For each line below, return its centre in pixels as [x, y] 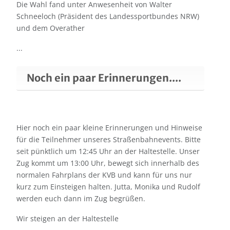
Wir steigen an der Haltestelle [68, 219]
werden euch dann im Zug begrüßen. [81, 199]
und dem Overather [51, 28]
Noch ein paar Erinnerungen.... [104, 78]
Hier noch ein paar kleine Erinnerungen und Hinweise [109, 128]
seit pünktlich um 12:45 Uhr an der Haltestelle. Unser [108, 151]
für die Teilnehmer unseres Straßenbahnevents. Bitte [109, 140]
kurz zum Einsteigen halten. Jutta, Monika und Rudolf [109, 187]
